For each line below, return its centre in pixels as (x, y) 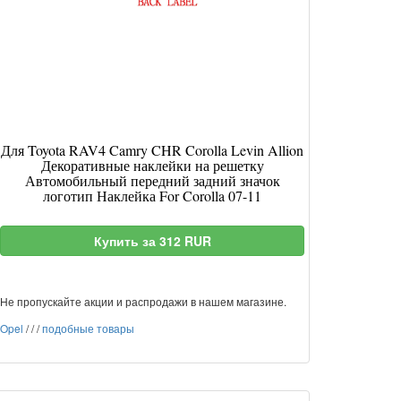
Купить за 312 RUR (152, 241)
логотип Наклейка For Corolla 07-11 (152, 196)
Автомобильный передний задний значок (152, 180)
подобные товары (88, 328)
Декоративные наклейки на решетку (152, 165)
